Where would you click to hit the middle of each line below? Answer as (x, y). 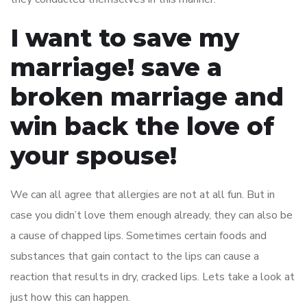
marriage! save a (116, 67)
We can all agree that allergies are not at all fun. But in (143, 195)
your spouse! (94, 156)
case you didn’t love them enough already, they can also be (151, 215)
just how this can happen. (70, 297)
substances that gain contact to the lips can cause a (135, 256)
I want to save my (125, 38)
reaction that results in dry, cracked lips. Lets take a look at (152, 277)
